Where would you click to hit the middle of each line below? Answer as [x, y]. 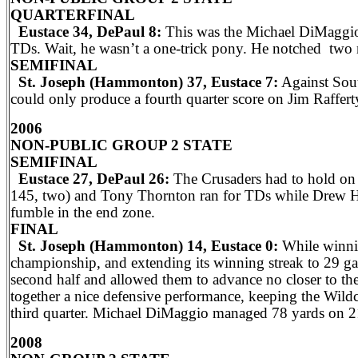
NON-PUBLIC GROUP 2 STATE [121, 145]
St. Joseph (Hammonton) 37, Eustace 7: [144, 82]
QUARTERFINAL [73, 15]
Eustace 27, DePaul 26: [92, 179]
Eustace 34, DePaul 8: [86, 32]
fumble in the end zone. [83, 212]
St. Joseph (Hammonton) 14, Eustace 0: [146, 246]
